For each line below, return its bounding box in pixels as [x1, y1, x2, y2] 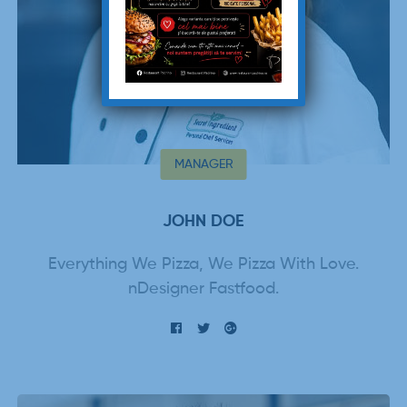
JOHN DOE [163, 213, 244, 230]
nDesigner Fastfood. [128, 280, 279, 297]
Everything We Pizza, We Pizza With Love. [48, 255, 359, 273]
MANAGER [174, 157, 233, 171]
